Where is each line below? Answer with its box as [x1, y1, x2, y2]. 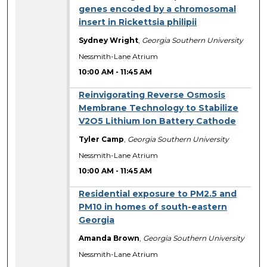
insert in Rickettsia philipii [79, 17, 197, 28]
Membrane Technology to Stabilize [79, 103, 239, 114]
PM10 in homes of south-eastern [79, 201, 228, 213]
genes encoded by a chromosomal [79, 4, 237, 15]
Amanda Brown [79, 234, 140, 243]
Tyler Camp [79, 135, 125, 144]
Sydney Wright [79, 36, 139, 45]
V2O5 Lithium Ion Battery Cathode [79, 116, 237, 127]
